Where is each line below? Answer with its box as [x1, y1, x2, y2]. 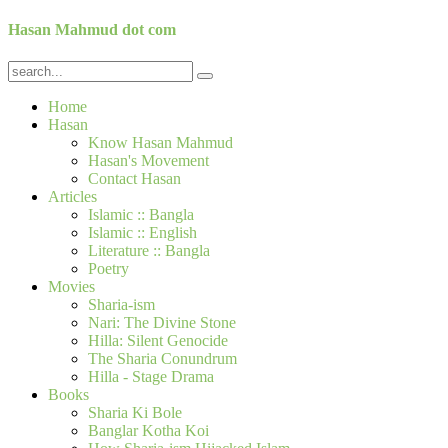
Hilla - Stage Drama [88, 367, 214, 385]
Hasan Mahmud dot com [8, 21, 176, 39]
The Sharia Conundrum [88, 349, 237, 367]
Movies [48, 277, 95, 295]
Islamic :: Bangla [88, 205, 194, 223]
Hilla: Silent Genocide [88, 331, 228, 349]
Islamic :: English [88, 223, 197, 241]
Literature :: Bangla [88, 241, 210, 259]
